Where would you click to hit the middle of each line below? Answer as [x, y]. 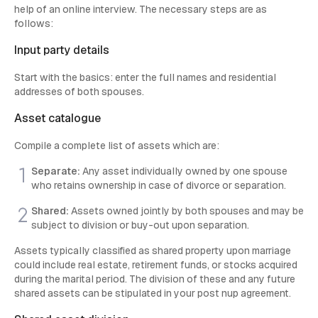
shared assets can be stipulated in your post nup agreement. [153, 294]
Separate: [57, 171]
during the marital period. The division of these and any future [155, 279]
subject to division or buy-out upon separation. [140, 225]
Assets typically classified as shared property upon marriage [153, 251]
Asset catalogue [57, 119]
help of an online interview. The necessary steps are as [141, 10]
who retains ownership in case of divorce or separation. [159, 186]
